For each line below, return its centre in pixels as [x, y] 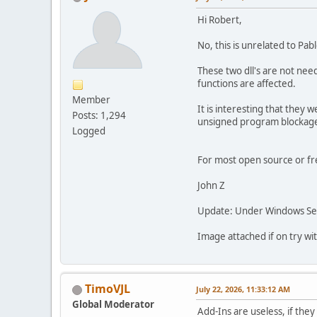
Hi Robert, [220, 19]
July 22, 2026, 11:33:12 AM [243, 289]
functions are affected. [247, 83]
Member [91, 99]
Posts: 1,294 [99, 115]
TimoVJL [108, 288]
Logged [89, 131]
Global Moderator [113, 304]
